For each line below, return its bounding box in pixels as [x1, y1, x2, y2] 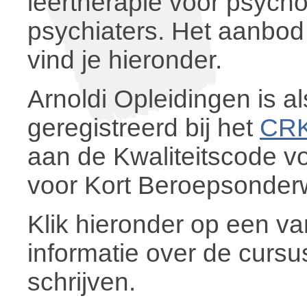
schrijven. [27, 268, 136, 296]
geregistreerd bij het [27, 114, 260, 142]
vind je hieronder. [27, 46, 222, 74]
